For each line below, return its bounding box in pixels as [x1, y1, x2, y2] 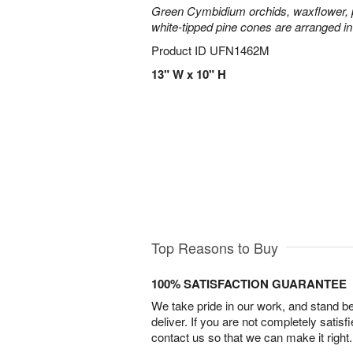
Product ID [151, 42, 210, 58]
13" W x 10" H [151, 65, 226, 83]
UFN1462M [210, 42, 269, 58]
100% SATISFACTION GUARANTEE [151, 274, 347, 292]
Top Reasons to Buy [151, 236, 278, 258]
